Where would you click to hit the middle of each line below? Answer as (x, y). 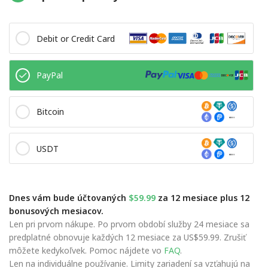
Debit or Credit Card (76, 38)
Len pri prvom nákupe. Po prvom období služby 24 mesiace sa (129, 224)
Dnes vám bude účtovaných (69, 197)
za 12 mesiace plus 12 (202, 197)
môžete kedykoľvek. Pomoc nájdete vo (86, 250)
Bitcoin (50, 112)
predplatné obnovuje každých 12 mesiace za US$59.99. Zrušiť (127, 237)
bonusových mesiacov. (56, 211)
